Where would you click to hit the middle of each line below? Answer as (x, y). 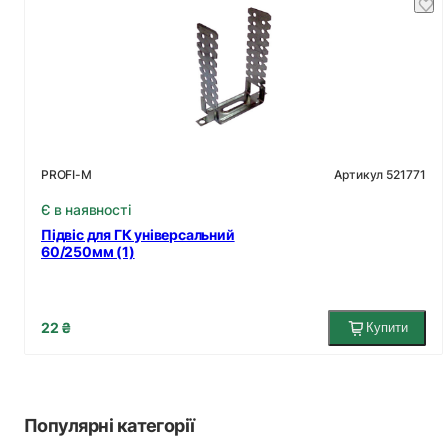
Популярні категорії (109, 425)
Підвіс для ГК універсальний (138, 234)
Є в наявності (86, 209)
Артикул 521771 (379, 174)
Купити (386, 327)
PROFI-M (66, 175)
